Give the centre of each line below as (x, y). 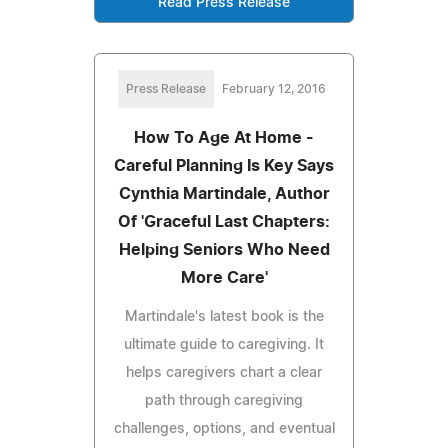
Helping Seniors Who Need (224, 249)
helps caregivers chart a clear (224, 372)
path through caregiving (224, 400)
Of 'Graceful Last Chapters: (224, 221)
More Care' (224, 277)
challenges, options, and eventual (224, 428)
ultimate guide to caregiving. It (224, 344)
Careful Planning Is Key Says (224, 165)
